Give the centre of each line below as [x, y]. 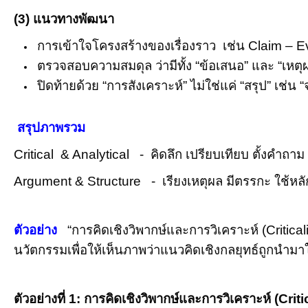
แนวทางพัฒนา [74, 19]
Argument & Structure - [88, 181]
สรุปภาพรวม [51, 128]
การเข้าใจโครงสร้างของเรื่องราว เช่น [143, 46]
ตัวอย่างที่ [41, 299]
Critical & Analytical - [82, 154]
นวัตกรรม [41, 250]
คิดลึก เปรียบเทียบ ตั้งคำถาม [228, 154]
